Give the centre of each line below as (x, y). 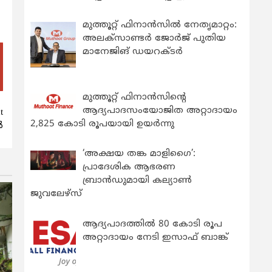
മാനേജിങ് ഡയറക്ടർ (133, 52)
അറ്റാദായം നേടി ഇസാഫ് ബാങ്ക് (156, 237)
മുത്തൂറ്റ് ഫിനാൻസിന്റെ (135, 97)
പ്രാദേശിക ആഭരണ (129, 167)
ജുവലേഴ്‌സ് (56, 194)
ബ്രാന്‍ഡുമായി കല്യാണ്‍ (138, 181)
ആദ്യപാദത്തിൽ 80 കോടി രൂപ (153, 224)
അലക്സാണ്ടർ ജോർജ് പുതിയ (155, 39)
